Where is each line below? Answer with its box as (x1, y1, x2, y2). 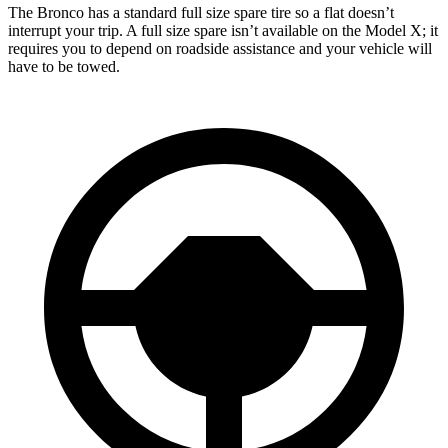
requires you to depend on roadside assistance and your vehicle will (8, 40, 432, 58)
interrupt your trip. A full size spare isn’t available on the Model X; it (8, 22, 438, 40)
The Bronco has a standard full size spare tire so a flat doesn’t (8, 4, 394, 22)
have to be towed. (8, 58, 120, 76)
